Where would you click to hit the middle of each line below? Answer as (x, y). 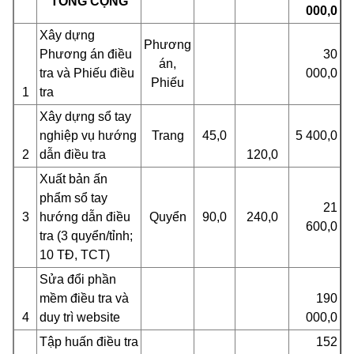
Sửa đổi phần (78, 279)
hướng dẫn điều (85, 217)
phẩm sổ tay (73, 198)
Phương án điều (86, 54)
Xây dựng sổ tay (85, 117)
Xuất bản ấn (73, 179)
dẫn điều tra (73, 154)
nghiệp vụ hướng (88, 136)
